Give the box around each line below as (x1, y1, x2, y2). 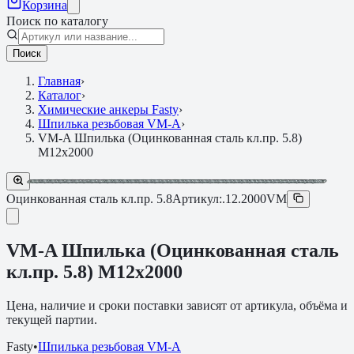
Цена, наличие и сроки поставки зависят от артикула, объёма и (6, 298, 348, 312)
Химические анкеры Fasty (38, 103, 179, 116)
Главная (38, 74, 81, 88)
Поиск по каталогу (6, 14, 108, 28)
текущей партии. (6, 312, 97, 326)
